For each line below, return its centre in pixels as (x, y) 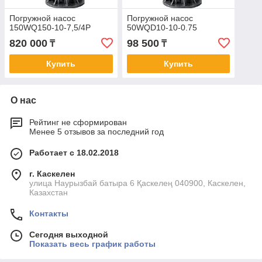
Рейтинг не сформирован (78, 123)
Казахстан (49, 193)
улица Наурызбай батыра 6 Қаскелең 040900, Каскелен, (137, 183)
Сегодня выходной (69, 235)
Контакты (49, 214)
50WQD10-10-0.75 (162, 28)
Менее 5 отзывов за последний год (96, 132)
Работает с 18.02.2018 (74, 153)
